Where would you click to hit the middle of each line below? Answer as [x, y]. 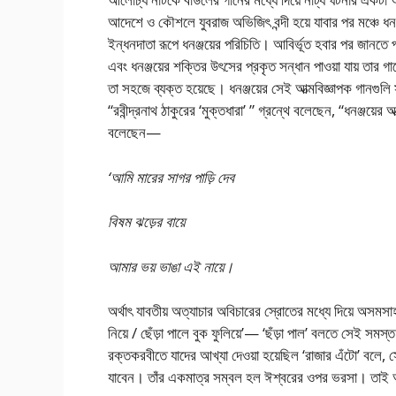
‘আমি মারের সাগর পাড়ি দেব [171, 177]
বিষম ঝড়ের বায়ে [146, 222]
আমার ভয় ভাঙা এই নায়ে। [171, 266]
